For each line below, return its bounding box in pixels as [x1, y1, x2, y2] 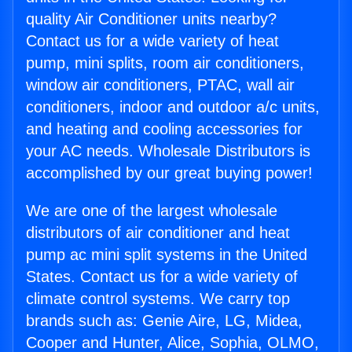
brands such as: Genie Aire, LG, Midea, [26, 312, 302, 330]
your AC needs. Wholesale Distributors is [26, 142, 310, 160]
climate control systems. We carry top [26, 290, 290, 308]
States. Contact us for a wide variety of [26, 268, 298, 286]
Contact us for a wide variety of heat [26, 32, 279, 50]
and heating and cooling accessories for [26, 120, 302, 138]
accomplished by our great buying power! [26, 164, 313, 182]
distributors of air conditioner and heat [26, 224, 290, 242]
